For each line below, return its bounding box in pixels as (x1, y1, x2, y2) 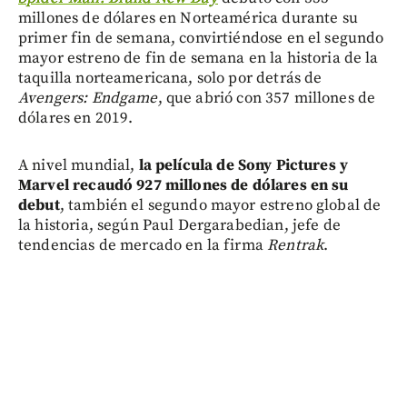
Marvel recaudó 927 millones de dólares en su (18, 174, 349, 195)
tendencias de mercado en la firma (18, 234, 268, 255)
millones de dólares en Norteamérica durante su (18, 7, 358, 28)
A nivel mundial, (18, 154, 139, 175)
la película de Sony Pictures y (138, 154, 349, 175)
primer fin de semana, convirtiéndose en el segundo (18, 27, 384, 48)
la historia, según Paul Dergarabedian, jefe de (18, 214, 341, 235)
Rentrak (267, 234, 324, 255)
